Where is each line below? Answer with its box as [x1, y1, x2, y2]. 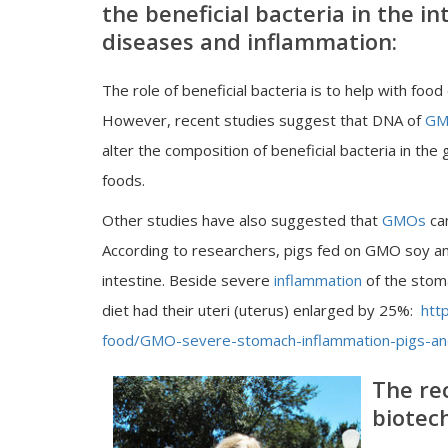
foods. [102, 170, 153, 190]
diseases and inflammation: [102, 26, 397, 56]
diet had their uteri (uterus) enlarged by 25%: [102, 300, 421, 320]
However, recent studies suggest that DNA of [102, 110, 421, 130]
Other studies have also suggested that [102, 210, 382, 230]
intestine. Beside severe [102, 270, 274, 290]
